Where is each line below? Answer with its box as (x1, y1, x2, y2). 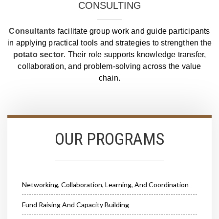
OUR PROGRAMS (55, 129, 164, 149)
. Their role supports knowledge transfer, (64, 50, 206, 59)
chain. (98, 74, 121, 83)
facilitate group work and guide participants (55, 27, 210, 36)
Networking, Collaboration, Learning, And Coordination (22, 180, 189, 189)
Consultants (9, 27, 56, 36)
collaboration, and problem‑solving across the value (18, 62, 201, 71)
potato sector (13, 50, 64, 59)
